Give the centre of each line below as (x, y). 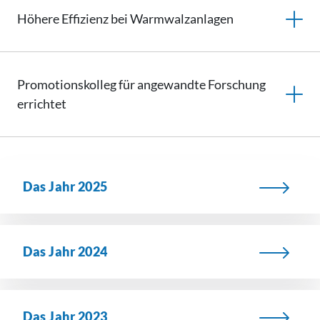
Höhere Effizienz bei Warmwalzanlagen (125, 19)
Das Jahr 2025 (65, 186)
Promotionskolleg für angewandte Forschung (141, 84)
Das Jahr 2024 (65, 251)
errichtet (42, 104)
